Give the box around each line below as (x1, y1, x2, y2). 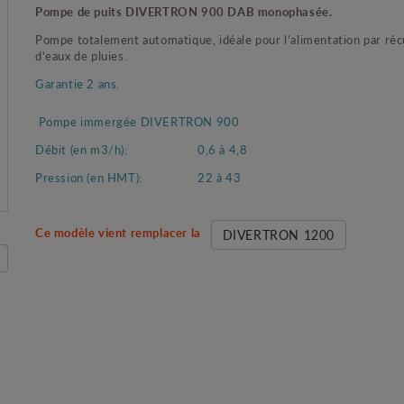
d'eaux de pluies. (34, 46, 128, 64)
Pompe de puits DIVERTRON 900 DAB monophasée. (34, 2, 333, 20)
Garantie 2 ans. (34, 74, 120, 92)
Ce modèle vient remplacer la (34, 224, 211, 242)
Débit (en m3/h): (34, 140, 128, 158)
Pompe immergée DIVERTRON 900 (34, 112, 243, 130)
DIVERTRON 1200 (222, 225, 335, 243)
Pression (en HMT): (34, 168, 142, 186)
